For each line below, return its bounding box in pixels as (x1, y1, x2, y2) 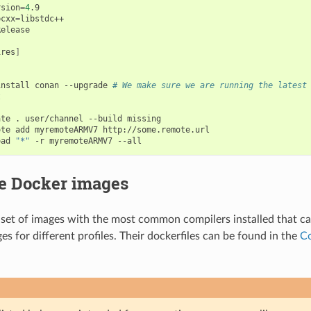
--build (87, 113, 122, 124)
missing (126, 113, 161, 124)
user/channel (24, 113, 83, 124)
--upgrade (63, 80, 108, 90)
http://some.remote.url (102, 124, 210, 135)
